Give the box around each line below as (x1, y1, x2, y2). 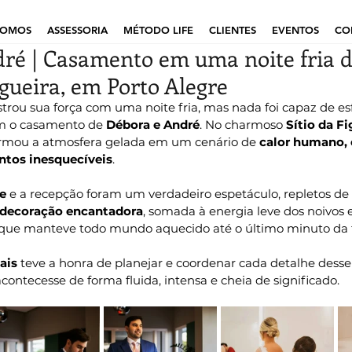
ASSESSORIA (47, 24, 108, 36)
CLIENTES (209, 24, 256, 36)
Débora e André (106, 117, 200, 132)
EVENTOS (272, 24, 319, 36)
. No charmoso (200, 117, 286, 132)
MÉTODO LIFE (123, 24, 193, 36)
